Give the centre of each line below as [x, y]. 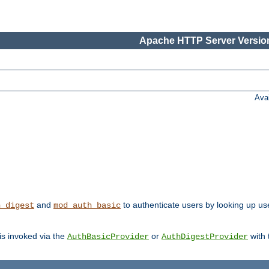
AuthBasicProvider [108, 237]
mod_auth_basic [87, 206]
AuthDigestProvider [205, 237]
